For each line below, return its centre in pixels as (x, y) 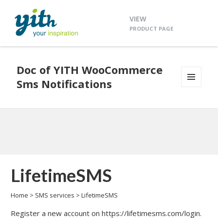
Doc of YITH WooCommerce (90, 70)
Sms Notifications (64, 84)
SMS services (55, 195)
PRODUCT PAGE (151, 28)
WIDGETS (195, 108)
